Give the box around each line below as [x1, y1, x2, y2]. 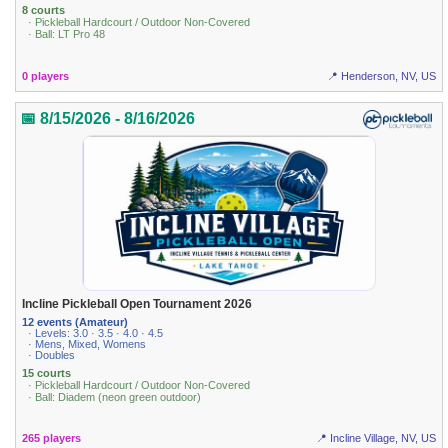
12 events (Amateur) [22, 315, 129, 328]
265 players [22, 432, 82, 445]
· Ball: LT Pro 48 [28, 28, 106, 41]
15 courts [22, 366, 72, 379]
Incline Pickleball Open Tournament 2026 [22, 297, 253, 312]
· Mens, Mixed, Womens [28, 337, 147, 350]
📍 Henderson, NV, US [326, 69, 436, 82]
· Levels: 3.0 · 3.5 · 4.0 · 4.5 [28, 326, 164, 339]
